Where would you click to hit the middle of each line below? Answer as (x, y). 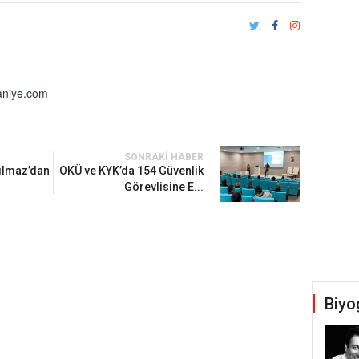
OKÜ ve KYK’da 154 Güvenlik (131, 171)
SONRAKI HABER (163, 157)
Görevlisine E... (163, 187)
